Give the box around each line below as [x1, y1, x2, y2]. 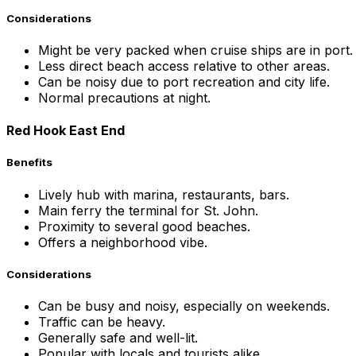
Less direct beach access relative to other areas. [38, 57, 330, 74]
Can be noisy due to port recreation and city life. [38, 73, 330, 90]
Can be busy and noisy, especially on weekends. [38, 297, 330, 314]
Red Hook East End [6, 122, 125, 139]
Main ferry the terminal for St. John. [38, 202, 258, 219]
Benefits [6, 156, 52, 169]
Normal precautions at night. [38, 89, 211, 106]
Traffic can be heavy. [38, 313, 165, 330]
